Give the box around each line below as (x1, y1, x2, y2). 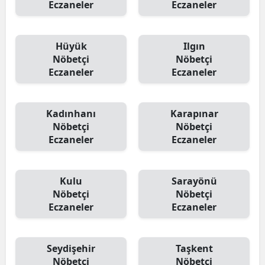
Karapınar (170, 107, 218, 120)
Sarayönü (171, 174, 217, 188)
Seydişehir (47, 242, 95, 255)
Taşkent (175, 242, 213, 255)
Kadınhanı (46, 107, 96, 120)
